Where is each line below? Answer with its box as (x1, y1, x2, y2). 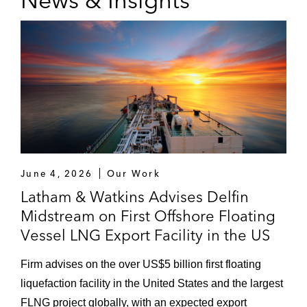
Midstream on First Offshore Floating (21, 206, 275, 225)
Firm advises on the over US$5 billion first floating (21, 258, 261, 270)
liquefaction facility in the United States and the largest (21, 278, 283, 289)
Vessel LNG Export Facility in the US (21, 225, 270, 245)
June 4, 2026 (21, 168, 93, 179)
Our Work (106, 168, 161, 179)
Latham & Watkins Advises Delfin (21, 187, 249, 206)
